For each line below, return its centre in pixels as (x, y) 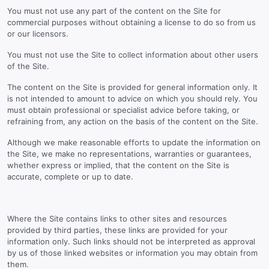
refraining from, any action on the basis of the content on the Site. (133, 121)
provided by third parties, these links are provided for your (117, 230)
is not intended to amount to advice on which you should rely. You (132, 98)
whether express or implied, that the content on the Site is (118, 165)
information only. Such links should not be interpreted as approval (131, 241)
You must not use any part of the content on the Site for (114, 11)
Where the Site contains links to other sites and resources (117, 219)
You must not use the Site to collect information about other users (133, 55)
